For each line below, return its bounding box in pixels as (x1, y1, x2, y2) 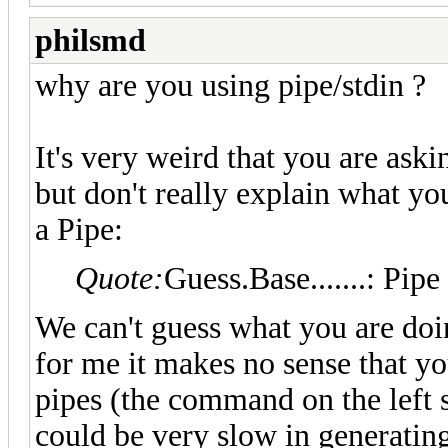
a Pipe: (35, 211, 123, 247)
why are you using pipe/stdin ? (35, 67, 426, 103)
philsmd (35, 22, 146, 58)
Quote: (75, 260, 164, 296)
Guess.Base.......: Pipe (164, 260, 440, 296)
